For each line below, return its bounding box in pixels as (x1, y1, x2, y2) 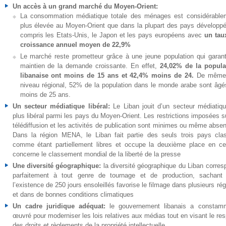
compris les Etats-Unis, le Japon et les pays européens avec (20, 31, 204, 39)
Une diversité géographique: (12, 162, 103, 169)
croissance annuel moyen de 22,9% (20, 41, 131, 48)
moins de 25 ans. (20, 91, 71, 98)
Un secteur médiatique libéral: (12, 102, 114, 110)
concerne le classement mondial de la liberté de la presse (12, 150, 181, 158)
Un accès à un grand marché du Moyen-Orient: (12, 3, 158, 10)
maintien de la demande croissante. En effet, (20, 62, 160, 70)
